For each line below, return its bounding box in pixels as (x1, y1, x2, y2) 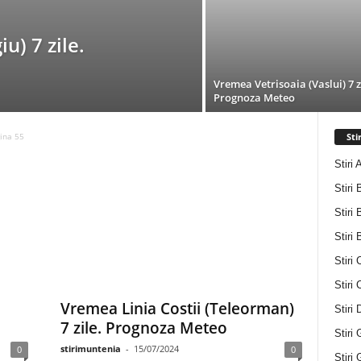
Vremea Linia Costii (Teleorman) (60, 298, 294, 319)
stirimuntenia (60, 342, 121, 355)
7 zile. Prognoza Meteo (60, 317, 227, 338)
